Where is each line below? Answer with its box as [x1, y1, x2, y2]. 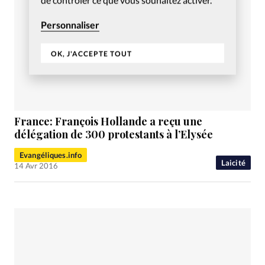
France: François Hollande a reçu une [14, 114, 202, 128]
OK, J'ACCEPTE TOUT [51, 49, 132, 59]
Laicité [221, 157, 245, 167]
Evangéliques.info [20, 150, 82, 160]
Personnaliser [41, 19, 99, 31]
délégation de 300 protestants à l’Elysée [14, 127, 213, 141]
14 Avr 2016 [14, 160, 58, 170]
